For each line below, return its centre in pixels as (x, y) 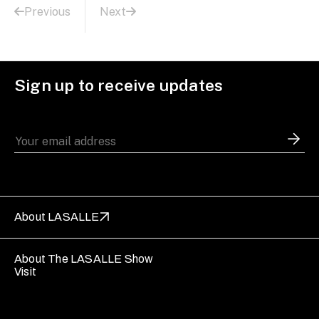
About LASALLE (57, 216)
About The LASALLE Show (84, 258)
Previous (47, 12)
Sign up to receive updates (121, 85)
